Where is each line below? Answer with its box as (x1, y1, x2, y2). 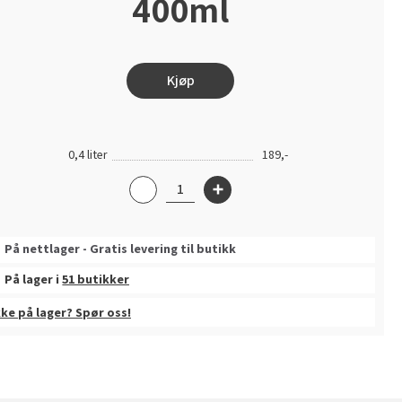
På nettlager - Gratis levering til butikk (4, 240, 237, 258)
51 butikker (62, 271, 130, 289)
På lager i (4, 271, 63, 289)
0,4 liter (68, 145, 109, 164)
